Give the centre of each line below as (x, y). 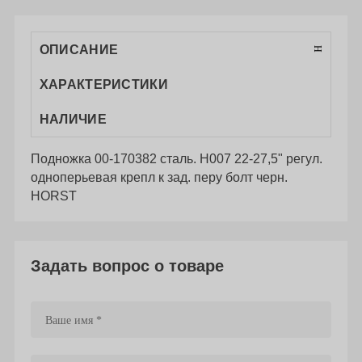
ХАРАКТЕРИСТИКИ (103, 85)
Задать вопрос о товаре (127, 266)
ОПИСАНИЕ (79, 50)
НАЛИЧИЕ (73, 120)
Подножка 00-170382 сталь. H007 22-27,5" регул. (176, 159)
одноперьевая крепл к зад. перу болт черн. (159, 178)
